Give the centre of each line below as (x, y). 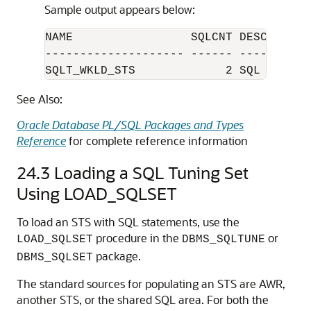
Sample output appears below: (120, 9)
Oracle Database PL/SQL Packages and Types (130, 124)
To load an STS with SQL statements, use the (128, 221)
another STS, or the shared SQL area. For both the (143, 299)
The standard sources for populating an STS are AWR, (151, 283)
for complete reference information (157, 140)
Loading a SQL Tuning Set (151, 172)
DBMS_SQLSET (55, 257)
